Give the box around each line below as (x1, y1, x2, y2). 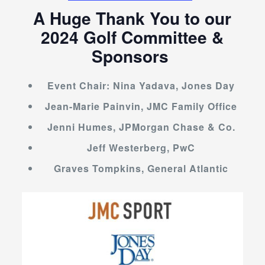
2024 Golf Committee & (41, 24, 224, 49)
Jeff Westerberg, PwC (87, 140, 196, 154)
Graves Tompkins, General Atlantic (54, 161, 229, 175)
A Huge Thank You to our (33, 5, 232, 30)
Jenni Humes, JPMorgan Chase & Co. (47, 119, 235, 134)
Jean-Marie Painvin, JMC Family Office (45, 99, 238, 113)
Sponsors (91, 43, 173, 68)
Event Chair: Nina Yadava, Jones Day (47, 78, 235, 92)
